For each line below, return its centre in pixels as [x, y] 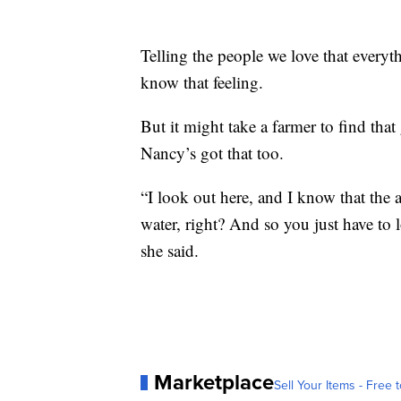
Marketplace [214, 383]
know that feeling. [202, 82]
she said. [170, 251]
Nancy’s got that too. [212, 153]
